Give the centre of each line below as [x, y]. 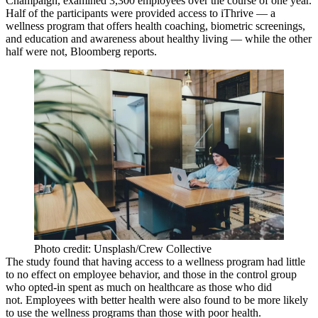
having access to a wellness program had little [203, 261]
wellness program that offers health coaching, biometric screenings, [155, 26]
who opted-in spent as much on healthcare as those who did [139, 287]
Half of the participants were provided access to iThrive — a [141, 13]
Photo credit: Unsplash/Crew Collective [123, 248]
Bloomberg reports [112, 51]
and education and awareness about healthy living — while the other [159, 39]
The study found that [54, 261]
